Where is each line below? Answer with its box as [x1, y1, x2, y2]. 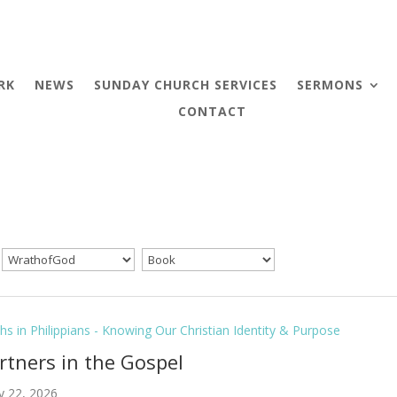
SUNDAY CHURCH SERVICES [93, 75, 277, 93]
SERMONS [296, 75, 363, 93]
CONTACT [177, 102, 246, 120]
